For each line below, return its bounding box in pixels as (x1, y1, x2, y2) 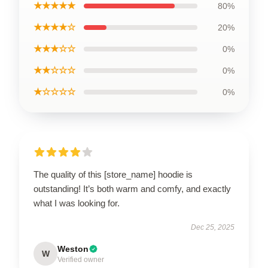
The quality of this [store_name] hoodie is (33, 169, 193, 179)
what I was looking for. (33, 197, 120, 208)
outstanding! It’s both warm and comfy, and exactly (33, 183, 231, 194)
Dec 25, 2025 (191, 223, 234, 232)
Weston (57, 243, 89, 254)
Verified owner (57, 255, 104, 264)
